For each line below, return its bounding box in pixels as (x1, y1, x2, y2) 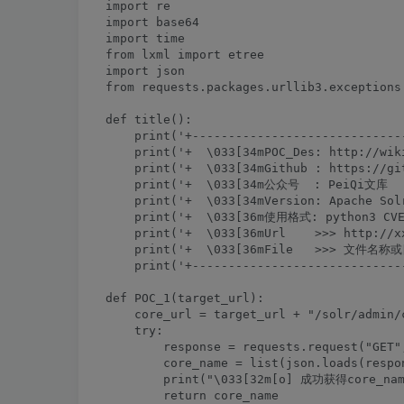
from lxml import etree (106, 48, 264, 61)
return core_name (106, 389, 279, 402)
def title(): (106, 113, 192, 126)
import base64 (106, 15, 199, 29)
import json (106, 64, 185, 78)
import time (106, 32, 185, 45)
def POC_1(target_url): (106, 291, 264, 305)
